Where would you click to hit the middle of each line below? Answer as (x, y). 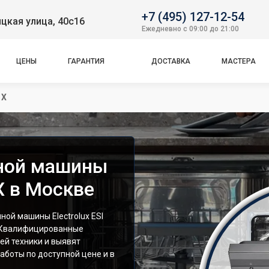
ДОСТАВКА (171, 61)
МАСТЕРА (238, 61)
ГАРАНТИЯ (86, 61)
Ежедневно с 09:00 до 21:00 (190, 29)
